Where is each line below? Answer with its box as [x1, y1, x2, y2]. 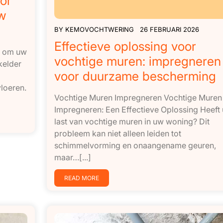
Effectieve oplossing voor [54, 39, 196, 54]
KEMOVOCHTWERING [65, 25, 134, 34]
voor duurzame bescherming [54, 69, 216, 84]
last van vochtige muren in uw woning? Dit [54, 116, 210, 127]
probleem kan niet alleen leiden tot [54, 128, 181, 139]
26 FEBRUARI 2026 [139, 25, 199, 34]
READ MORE [64, 174, 99, 182]
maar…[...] [54, 152, 91, 163]
